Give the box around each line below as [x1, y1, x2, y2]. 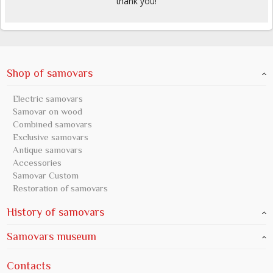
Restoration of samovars [13, 183, 108, 194]
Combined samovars [13, 119, 92, 130]
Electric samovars [13, 93, 83, 104]
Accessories [13, 157, 62, 168]
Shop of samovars [7, 67, 93, 80]
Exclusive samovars [13, 132, 88, 143]
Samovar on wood [13, 106, 82, 117]
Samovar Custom [13, 170, 79, 181]
